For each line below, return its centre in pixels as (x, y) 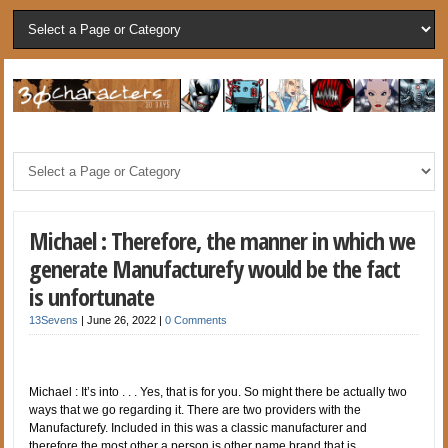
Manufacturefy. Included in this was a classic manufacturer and (198, 427)
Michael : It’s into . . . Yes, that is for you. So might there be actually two (218, 391)
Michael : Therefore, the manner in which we (222, 240)
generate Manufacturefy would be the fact (215, 268)
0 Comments (196, 319)
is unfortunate (92, 296)
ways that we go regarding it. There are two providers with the (195, 409)
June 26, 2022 (123, 319)
